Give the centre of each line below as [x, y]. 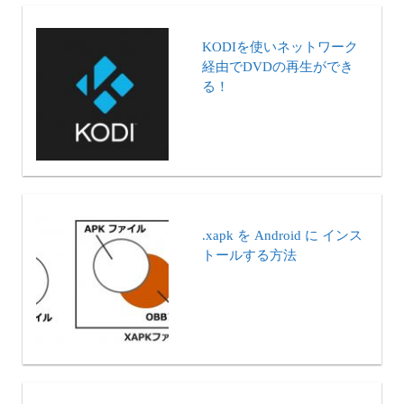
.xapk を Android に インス [282, 236]
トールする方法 [249, 256]
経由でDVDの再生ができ [278, 67]
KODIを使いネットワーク [280, 47]
